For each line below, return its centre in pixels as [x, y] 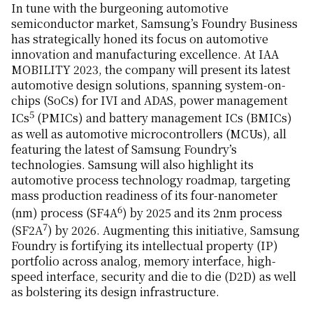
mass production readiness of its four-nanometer [144, 195]
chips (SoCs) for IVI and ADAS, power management [150, 101]
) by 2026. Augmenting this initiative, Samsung [174, 231]
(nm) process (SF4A [64, 212]
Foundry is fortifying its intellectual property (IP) [145, 246]
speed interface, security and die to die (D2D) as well [154, 277]
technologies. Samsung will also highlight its [132, 164]
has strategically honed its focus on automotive [140, 39]
